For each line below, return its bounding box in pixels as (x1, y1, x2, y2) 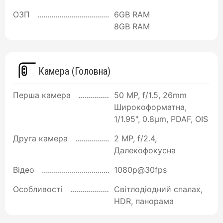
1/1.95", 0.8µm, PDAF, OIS (114, 113, 208, 124)
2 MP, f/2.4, (114, 133, 157, 143)
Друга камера (13, 133, 68, 143)
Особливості (13, 184, 63, 194)
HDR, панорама (114, 196, 174, 206)
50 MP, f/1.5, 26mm (114, 90, 187, 100)
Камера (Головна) (36, 65, 111, 77)
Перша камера (13, 90, 71, 100)
